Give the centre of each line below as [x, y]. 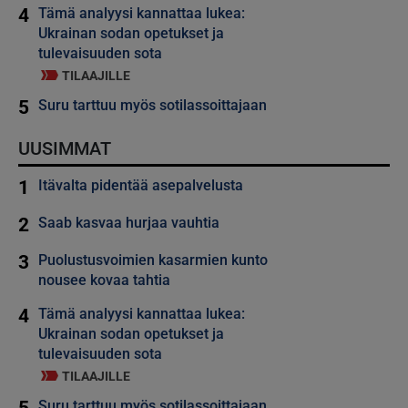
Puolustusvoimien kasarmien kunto [153, 260]
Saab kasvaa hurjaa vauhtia [129, 222]
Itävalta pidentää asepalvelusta [141, 185]
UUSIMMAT [65, 148]
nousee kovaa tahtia [104, 280]
